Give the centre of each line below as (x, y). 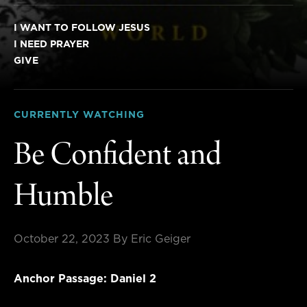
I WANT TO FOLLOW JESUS (82, 28)
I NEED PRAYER (51, 44)
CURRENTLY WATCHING (79, 115)
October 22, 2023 (62, 239)
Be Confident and (118, 157)
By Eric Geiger (152, 239)
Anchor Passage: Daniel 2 (85, 279)
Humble (63, 198)
